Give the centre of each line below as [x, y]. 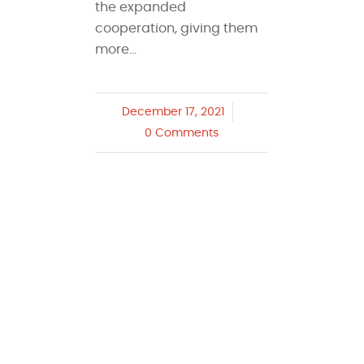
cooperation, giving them [177, 29]
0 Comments [182, 134]
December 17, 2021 [173, 113]
